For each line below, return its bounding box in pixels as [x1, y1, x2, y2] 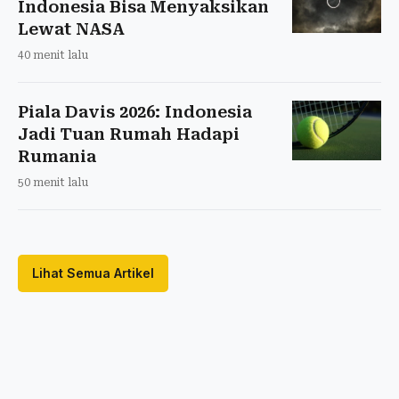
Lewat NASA [18, 20, 125, 38]
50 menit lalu [18, 176, 88, 189]
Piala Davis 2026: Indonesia [18, 102, 252, 121]
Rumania [18, 147, 96, 166]
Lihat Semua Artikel [32, 265, 154, 281]
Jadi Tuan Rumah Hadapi [18, 125, 240, 143]
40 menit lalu [18, 49, 88, 61]
